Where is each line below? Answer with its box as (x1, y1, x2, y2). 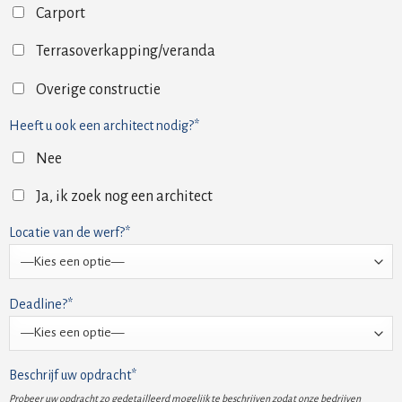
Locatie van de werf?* (9, 225, 130, 240)
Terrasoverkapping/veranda (36, 43, 215, 60)
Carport (36, 5, 85, 22)
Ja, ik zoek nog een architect (36, 188, 213, 205)
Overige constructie (36, 81, 161, 98)
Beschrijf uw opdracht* (9, 368, 136, 383)
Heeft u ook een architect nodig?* (9, 118, 199, 133)
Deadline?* (9, 296, 73, 311)
